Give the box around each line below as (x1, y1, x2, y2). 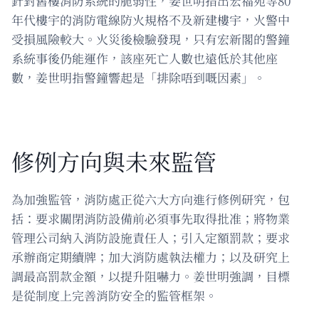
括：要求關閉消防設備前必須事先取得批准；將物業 (11, 209, 290, 227)
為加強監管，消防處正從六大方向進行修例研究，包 (11, 189, 290, 208)
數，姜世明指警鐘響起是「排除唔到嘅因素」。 (11, 68, 266, 86)
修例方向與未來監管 (11, 144, 216, 177)
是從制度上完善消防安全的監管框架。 (11, 286, 217, 304)
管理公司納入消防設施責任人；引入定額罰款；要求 (11, 228, 290, 246)
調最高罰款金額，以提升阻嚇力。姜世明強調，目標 (11, 266, 290, 285)
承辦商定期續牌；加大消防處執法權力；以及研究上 (11, 247, 290, 266)
